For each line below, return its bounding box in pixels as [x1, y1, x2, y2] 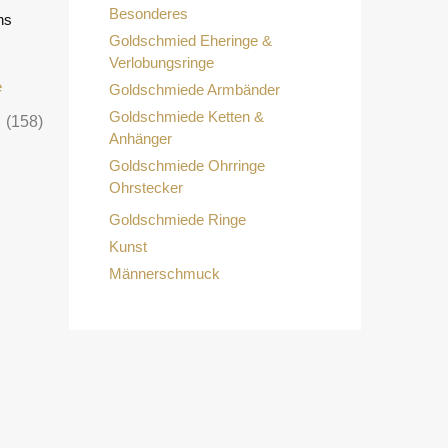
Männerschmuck [108, 265, 220, 283]
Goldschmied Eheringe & [108, 32, 272, 50]
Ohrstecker [108, 179, 183, 197]
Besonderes [108, 5, 188, 23]
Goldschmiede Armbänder [108, 81, 280, 99]
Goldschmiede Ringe [108, 211, 246, 229]
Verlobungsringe [108, 54, 214, 72]
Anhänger [108, 130, 172, 148]
